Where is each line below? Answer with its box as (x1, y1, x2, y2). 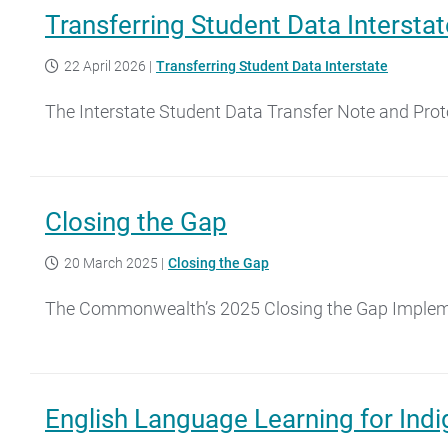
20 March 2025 (64, 254, 158, 271)
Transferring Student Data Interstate (156, 57, 388, 74)
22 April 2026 (64, 57, 146, 74)
